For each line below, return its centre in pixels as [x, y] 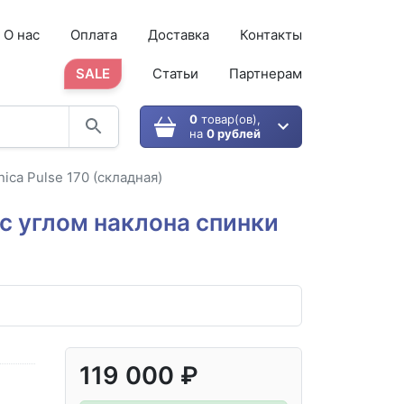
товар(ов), [229, 119]
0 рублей [233, 134]
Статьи [175, 73]
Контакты [271, 34]
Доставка [178, 34]
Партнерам [265, 73]
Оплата [93, 34]
